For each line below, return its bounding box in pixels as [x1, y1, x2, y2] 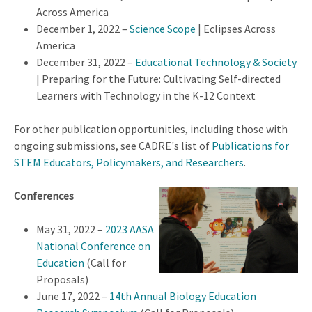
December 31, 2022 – [36, 54, 135, 69]
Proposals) [36, 272, 88, 286]
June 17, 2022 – [36, 288, 109, 303]
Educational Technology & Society [135, 54, 297, 69]
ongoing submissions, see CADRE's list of [14, 138, 212, 153]
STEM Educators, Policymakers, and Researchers [14, 155, 244, 169]
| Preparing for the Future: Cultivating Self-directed [36, 71, 281, 86]
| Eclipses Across [196, 21, 276, 36]
